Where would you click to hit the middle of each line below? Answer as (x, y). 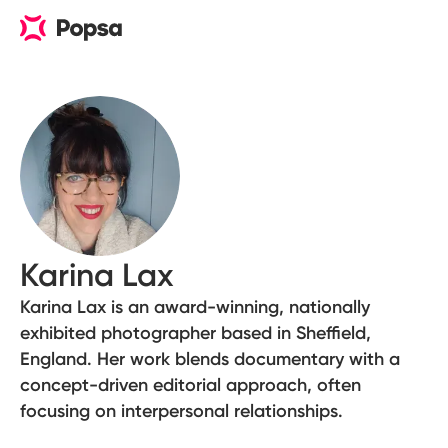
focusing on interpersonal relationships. (181, 411)
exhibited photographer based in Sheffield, (195, 333)
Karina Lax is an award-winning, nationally (195, 307)
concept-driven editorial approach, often (190, 385)
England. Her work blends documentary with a (210, 359)
